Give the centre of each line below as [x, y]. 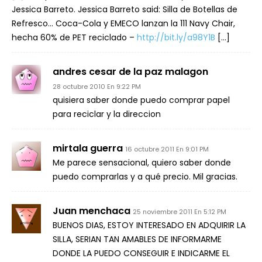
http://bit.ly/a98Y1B [176, 37]
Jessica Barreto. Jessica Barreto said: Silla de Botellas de [125, 9]
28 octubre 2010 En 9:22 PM [97, 87]
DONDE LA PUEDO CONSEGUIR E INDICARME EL [141, 253]
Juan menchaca [92, 211]
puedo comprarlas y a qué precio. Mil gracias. [145, 177]
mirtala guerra [88, 148]
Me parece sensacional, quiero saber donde [142, 163]
